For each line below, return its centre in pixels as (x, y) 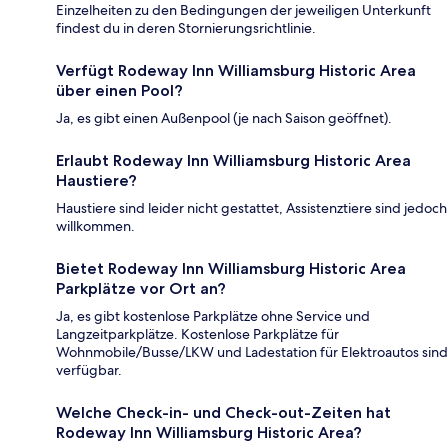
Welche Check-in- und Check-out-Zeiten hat (223, 413)
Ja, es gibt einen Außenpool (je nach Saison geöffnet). (224, 118)
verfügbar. (89, 370)
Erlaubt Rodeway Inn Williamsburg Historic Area (233, 161)
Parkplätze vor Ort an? (141, 289)
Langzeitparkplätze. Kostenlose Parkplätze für (197, 334)
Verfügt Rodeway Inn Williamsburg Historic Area (236, 71)
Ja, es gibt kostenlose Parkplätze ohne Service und (213, 316)
